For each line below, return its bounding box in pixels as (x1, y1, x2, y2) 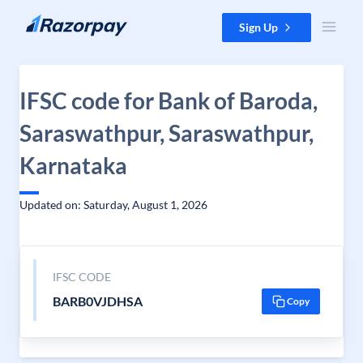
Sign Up (239, 20, 278, 34)
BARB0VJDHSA (52, 293, 143, 309)
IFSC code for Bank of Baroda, (19, 87, 318, 114)
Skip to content (13, 14, 90, 28)
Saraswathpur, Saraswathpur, (19, 119, 314, 147)
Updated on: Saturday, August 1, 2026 (19, 198, 207, 211)
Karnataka (19, 152, 127, 179)
